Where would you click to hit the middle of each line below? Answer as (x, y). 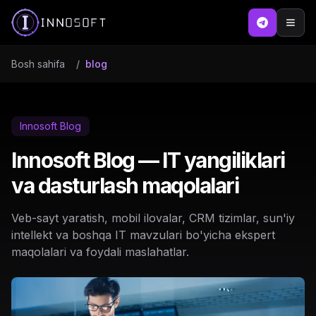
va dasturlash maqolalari (125, 186)
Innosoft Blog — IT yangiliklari (148, 160)
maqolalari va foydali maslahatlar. (100, 252)
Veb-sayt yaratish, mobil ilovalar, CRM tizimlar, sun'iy (153, 218)
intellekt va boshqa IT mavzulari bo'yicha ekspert (143, 235)
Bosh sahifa (38, 64)
